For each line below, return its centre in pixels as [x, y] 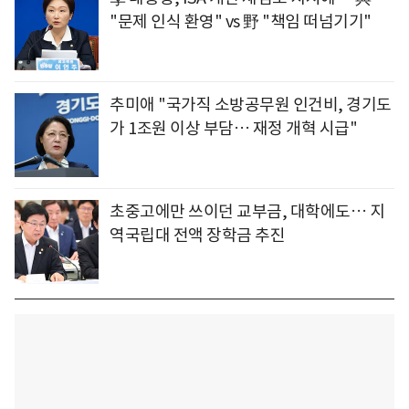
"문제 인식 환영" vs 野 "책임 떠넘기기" [241, 22]
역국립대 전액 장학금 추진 [197, 236]
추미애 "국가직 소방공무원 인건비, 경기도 [251, 105]
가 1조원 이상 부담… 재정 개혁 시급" [233, 129]
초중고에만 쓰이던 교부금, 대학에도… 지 [247, 212]
